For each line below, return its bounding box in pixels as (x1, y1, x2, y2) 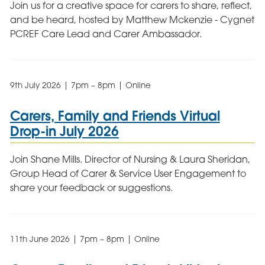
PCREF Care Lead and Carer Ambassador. (9, 28, 202, 40)
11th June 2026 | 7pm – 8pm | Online (9, 234, 160, 244)
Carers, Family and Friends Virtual (9, 107, 220, 125)
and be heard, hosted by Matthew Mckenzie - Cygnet (9, 14, 254, 26)
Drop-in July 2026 (9, 122, 119, 140)
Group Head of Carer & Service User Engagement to (9, 167, 246, 179)
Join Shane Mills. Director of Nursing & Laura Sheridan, (9, 153, 250, 165)
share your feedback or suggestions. (9, 181, 173, 193)
